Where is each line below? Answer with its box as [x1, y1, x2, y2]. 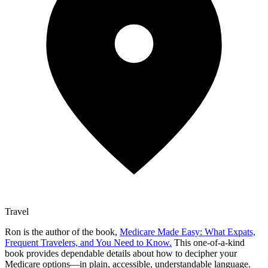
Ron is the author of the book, [5, 226, 120, 237]
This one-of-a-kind [172, 237, 245, 248]
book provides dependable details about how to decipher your [5, 248, 237, 258]
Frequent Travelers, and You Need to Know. [5, 237, 172, 248]
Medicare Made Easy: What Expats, [120, 226, 255, 237]
